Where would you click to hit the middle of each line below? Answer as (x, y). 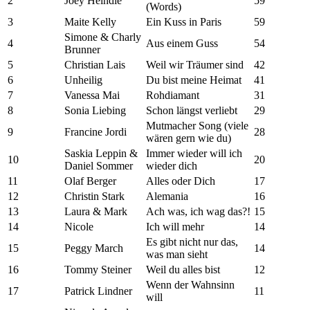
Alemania (167, 197)
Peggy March (94, 248)
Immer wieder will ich (194, 154)
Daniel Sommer (99, 166)
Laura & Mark (96, 212)
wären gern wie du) (189, 138)
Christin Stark (94, 197)
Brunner (82, 50)
